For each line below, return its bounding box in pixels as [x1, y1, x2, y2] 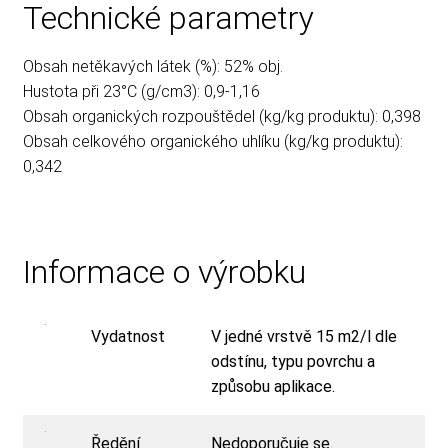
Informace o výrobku [22, 252, 306, 291]
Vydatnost [91, 326, 166, 346]
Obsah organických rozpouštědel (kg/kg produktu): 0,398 [22, 107, 421, 127]
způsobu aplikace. [211, 376, 336, 396]
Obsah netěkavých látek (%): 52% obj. [22, 57, 283, 77]
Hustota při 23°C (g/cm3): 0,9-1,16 [22, 82, 260, 102]
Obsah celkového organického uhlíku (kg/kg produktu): [22, 132, 403, 152]
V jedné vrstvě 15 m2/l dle [211, 326, 398, 346]
